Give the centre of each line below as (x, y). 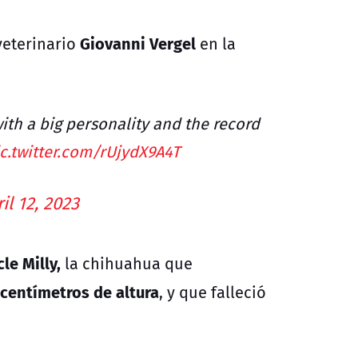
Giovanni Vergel (138, 42)
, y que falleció (213, 292)
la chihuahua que (129, 263)
